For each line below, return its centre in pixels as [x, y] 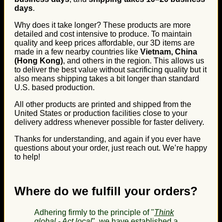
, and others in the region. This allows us [134, 60]
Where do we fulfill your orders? [106, 191]
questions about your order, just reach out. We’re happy [111, 148]
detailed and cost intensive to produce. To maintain [103, 34]
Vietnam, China [169, 52]
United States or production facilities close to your [101, 113]
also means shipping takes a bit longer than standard [107, 78]
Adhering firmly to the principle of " [94, 212]
